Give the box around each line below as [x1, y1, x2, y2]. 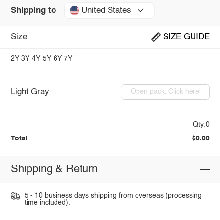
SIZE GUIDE [163, 32, 210, 41]
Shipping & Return [10, 164, 98, 175]
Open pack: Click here [131, 88, 200, 96]
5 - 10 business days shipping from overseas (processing [24, 192, 202, 199]
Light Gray [10, 87, 49, 96]
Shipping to [10, 6, 56, 15]
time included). [24, 199, 70, 206]
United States [81, 6, 131, 15]
